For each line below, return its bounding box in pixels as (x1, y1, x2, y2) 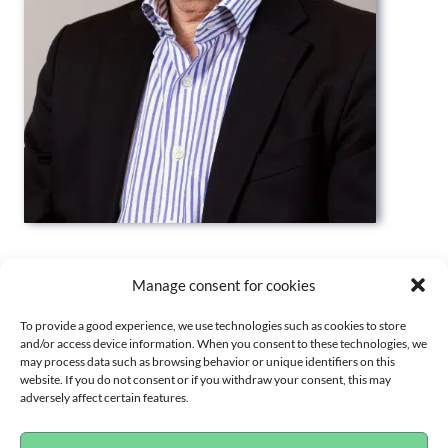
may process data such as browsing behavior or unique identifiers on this (20, 354, 395, 369)
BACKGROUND (34, 343, 190, 371)
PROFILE (34, 254, 121, 282)
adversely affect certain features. (20, 390, 189, 405)
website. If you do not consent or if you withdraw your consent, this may (20, 372, 391, 387)
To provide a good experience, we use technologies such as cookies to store (20, 318, 406, 333)
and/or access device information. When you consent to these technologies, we (20, 336, 427, 351)
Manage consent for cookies (132, 276, 316, 294)
